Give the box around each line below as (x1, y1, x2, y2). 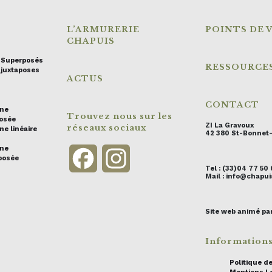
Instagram (130, 152, 178, 164)
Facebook (97, 152, 141, 164)
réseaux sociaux (67, 122, 146, 133)
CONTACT (205, 99, 259, 110)
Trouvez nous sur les (67, 110, 172, 121)
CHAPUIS (67, 35, 115, 46)
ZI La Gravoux (205, 121, 254, 129)
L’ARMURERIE (67, 24, 140, 35)
